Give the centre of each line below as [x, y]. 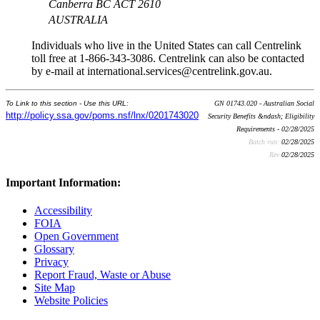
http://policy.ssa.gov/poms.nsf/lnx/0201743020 [102, 116]
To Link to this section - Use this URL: [67, 104]
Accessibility [63, 210]
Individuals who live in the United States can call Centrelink [166, 46]
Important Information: [63, 182]
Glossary [54, 249]
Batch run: [265, 142]
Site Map [55, 287]
